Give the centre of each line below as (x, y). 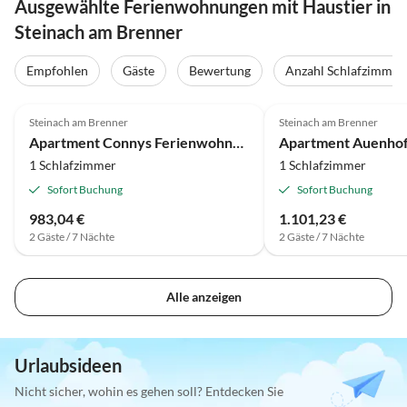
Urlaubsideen (68, 366)
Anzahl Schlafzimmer (345, 71)
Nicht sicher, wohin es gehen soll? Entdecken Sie (149, 392)
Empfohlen (57, 71)
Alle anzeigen (203, 297)
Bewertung (220, 71)
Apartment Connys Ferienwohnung (238, 142)
